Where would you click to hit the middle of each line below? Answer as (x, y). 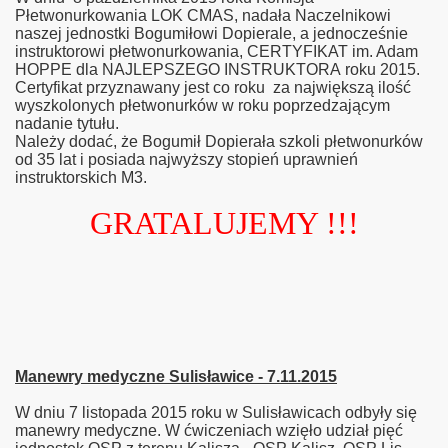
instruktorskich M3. (81, 177)
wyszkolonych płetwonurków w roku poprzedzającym (202, 105)
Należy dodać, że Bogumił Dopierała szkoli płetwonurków (219, 141)
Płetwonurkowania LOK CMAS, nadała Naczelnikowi (203, 15)
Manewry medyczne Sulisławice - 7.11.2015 (176, 376)
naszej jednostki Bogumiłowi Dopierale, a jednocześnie (211, 33)
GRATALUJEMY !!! (224, 223)
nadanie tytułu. (67, 123)
